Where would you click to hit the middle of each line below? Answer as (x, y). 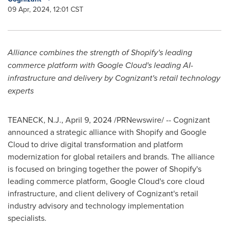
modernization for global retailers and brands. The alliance (111, 156)
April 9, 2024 (89, 120)
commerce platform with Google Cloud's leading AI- (100, 65)
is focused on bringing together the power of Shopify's (105, 169)
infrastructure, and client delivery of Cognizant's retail (103, 193)
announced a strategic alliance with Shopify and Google (107, 132)
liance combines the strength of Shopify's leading (104, 52)
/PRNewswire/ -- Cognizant (161, 120)
